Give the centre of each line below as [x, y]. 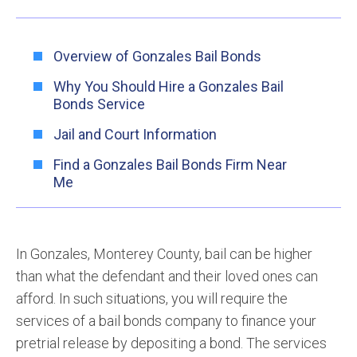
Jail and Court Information [135, 134]
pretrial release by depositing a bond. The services [171, 343]
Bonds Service [99, 104]
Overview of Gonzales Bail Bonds [157, 56]
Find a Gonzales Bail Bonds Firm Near [170, 165]
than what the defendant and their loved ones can [167, 276]
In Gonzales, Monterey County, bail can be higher [164, 254]
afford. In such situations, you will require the [152, 298]
